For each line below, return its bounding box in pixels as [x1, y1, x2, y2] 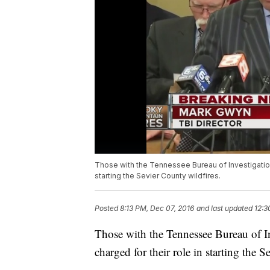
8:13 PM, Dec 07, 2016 [120, 204, 194, 213]
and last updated [196, 204, 253, 213]
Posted [95, 204, 120, 213]
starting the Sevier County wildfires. [95, 171, 221, 181]
